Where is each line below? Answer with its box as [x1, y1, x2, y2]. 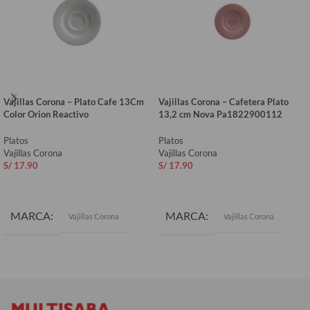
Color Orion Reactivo [3, 108, 89, 120]
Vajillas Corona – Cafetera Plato [158, 95, 289, 107]
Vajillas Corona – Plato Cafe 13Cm [3, 95, 144, 107]
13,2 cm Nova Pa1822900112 [158, 108, 282, 120]
